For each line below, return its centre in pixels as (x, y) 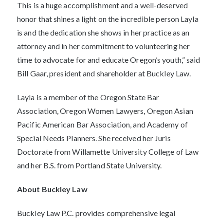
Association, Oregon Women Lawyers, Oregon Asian (105, 110)
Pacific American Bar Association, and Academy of (102, 124)
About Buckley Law (52, 189)
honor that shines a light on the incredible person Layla (108, 19)
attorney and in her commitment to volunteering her (104, 46)
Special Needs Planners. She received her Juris (94, 138)
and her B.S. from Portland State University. (90, 165)
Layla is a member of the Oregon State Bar (88, 97)
